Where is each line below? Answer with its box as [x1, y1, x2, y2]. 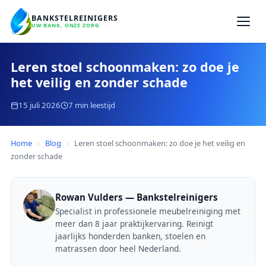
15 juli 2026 [18, 100, 61, 110]
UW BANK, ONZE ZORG [31, 22, 99, 29]
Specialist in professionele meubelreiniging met [55, 205, 240, 217]
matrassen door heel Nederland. [55, 243, 181, 254]
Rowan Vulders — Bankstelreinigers [55, 191, 218, 203]
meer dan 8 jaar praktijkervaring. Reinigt [55, 218, 213, 229]
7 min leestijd [68, 100, 115, 110]
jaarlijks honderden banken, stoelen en [55, 230, 205, 242]
